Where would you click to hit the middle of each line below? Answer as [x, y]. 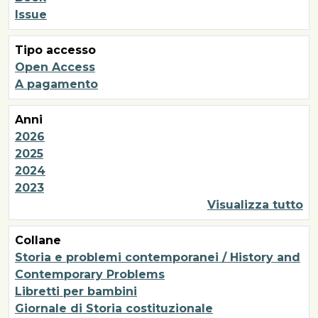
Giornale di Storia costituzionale [114, 308]
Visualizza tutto [255, 204]
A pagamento [56, 84]
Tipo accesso [55, 50]
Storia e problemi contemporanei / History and [158, 257]
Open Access [55, 67]
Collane [38, 240]
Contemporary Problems [90, 274]
